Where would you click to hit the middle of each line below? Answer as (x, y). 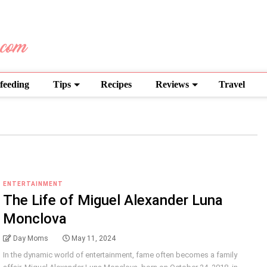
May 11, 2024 (94, 238)
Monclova (35, 219)
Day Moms (31, 238)
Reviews (172, 84)
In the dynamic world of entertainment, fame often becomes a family (120, 255)
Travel (232, 84)
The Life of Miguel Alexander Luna (113, 200)
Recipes (116, 84)
